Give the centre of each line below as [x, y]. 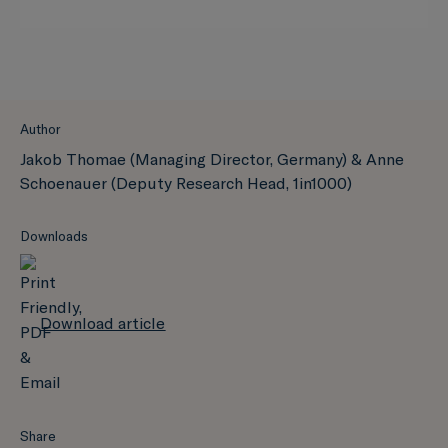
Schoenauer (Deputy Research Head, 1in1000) [186, 183]
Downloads [54, 236]
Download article [103, 322]
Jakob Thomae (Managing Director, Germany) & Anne [212, 159]
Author [40, 129]
